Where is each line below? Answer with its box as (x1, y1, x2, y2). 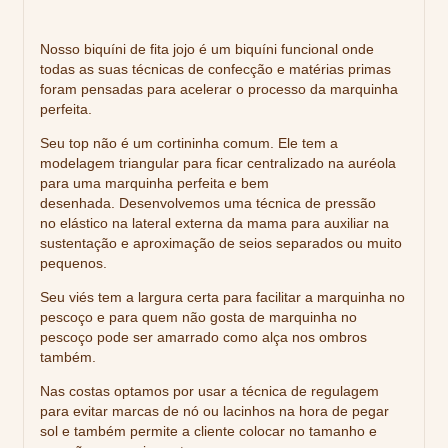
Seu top (40, 135, 93, 152)
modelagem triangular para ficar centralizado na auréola (40, 155, 396, 172)
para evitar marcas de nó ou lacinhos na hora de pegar (40, 403, 389, 420)
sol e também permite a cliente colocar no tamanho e (40, 423, 377, 440)
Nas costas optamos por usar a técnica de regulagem (40, 383, 379, 400)
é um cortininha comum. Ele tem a (117, 135, 338, 152)
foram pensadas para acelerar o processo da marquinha (40, 81, 398, 98)
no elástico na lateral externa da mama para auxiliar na (40, 215, 389, 232)
